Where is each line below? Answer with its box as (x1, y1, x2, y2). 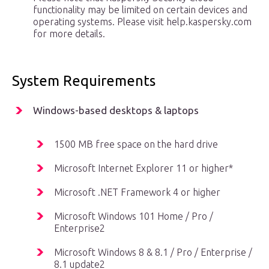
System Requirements (12, 73, 156, 89)
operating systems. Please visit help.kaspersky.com (33, 16, 252, 28)
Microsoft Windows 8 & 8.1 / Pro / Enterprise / (54, 247, 252, 258)
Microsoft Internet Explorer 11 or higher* (54, 163, 233, 174)
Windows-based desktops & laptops (33, 104, 199, 116)
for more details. (33, 28, 105, 40)
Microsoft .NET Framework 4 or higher (54, 187, 220, 198)
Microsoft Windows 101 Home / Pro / (54, 211, 213, 222)
